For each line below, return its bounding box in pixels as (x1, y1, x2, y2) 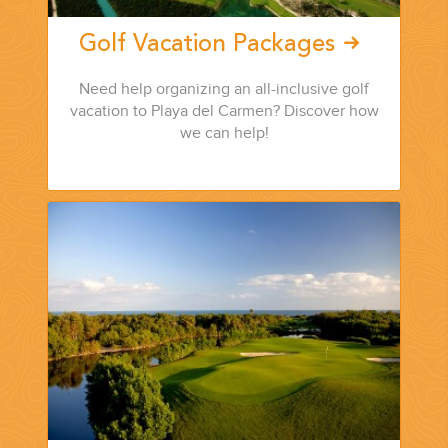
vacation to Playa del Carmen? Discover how (69, 102, 379, 122)
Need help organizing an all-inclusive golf (79, 80, 369, 100)
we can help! (179, 124, 269, 144)
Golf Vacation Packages (79, 33, 336, 58)
